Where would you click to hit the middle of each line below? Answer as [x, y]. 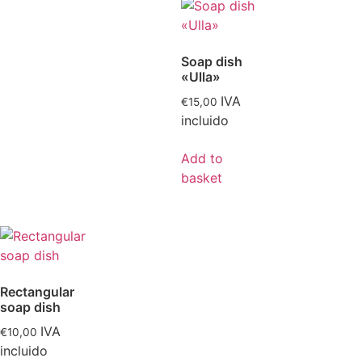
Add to [202, 158]
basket [202, 177]
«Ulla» [201, 77]
